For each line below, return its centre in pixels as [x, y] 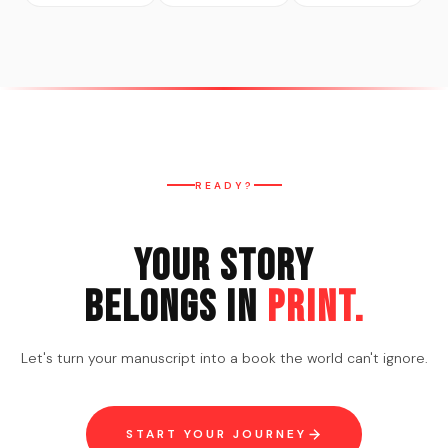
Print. [315, 307]
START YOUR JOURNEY [216, 433]
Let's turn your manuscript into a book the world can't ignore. [224, 357]
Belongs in [175, 307]
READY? [224, 185]
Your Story [224, 266]
